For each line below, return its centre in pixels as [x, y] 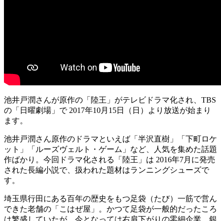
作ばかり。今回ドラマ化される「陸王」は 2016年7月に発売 [110, 159]
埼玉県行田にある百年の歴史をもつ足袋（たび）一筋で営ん [110, 198]
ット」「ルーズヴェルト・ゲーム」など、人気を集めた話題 [110, 149]
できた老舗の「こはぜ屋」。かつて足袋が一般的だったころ [110, 209]
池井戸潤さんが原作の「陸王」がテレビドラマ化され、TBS [110, 100]
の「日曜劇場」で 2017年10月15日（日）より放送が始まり [108, 110]
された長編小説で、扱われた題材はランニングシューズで [107, 170]
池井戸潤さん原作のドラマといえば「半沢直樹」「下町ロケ [110, 139]
